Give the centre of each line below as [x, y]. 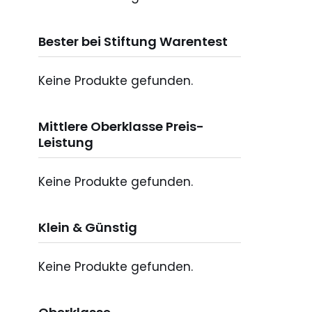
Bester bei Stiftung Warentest [133, 42]
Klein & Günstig [88, 228]
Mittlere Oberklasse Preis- [121, 127]
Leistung [66, 143]
